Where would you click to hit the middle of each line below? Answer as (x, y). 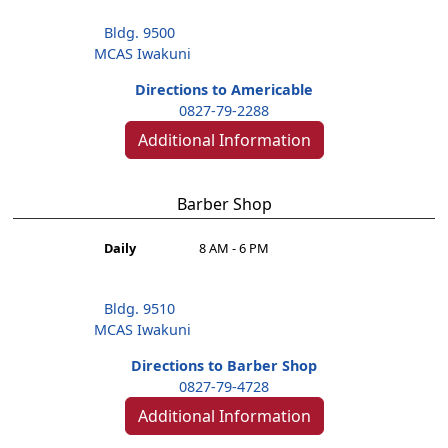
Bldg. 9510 (139, 309)
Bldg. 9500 (139, 32)
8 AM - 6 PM (234, 247)
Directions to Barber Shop (224, 366)
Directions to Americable (224, 89)
